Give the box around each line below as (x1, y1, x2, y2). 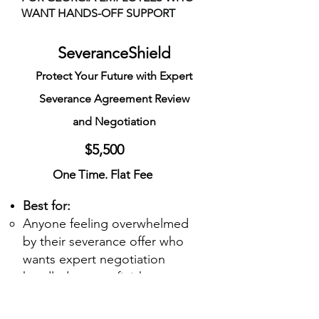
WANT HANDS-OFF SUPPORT (21, 6, 175, 20)
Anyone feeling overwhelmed (23, 216, 189, 231)
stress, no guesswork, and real (23, 287, 195, 303)
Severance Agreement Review (38, 92, 189, 105)
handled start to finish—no (23, 269, 174, 285)
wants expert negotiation (23, 251, 165, 267)
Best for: (23, 198, 70, 214)
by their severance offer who (23, 234, 184, 249)
